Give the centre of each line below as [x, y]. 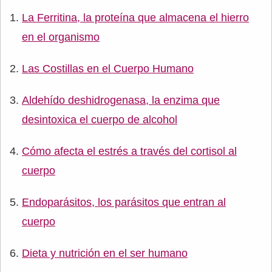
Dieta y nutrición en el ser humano [105, 253]
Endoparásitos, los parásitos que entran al [124, 202]
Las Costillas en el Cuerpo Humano [108, 69]
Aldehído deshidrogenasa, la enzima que [121, 100]
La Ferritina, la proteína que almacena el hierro [135, 18]
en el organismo [61, 37]
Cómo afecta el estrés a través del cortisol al [129, 151]
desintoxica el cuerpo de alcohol [100, 120]
